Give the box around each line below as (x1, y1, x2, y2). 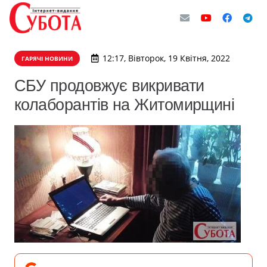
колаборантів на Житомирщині (14, 95, 235, 114)
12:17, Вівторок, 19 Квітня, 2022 (102, 52, 230, 64)
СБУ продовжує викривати (14, 76, 204, 95)
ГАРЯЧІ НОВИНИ (21, 54, 73, 63)
